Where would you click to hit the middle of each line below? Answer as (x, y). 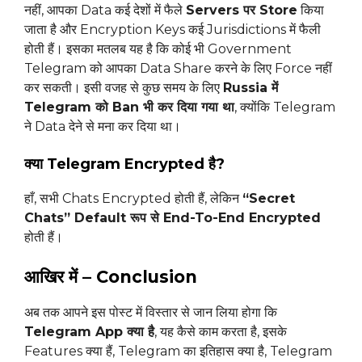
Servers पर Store (242, 11)
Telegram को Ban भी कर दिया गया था (129, 107)
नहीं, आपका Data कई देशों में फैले (105, 11)
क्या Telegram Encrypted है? (124, 164)
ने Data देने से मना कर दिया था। (103, 127)
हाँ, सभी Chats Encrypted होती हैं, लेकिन (133, 199)
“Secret (269, 199)
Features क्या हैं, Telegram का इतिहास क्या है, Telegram (178, 351)
